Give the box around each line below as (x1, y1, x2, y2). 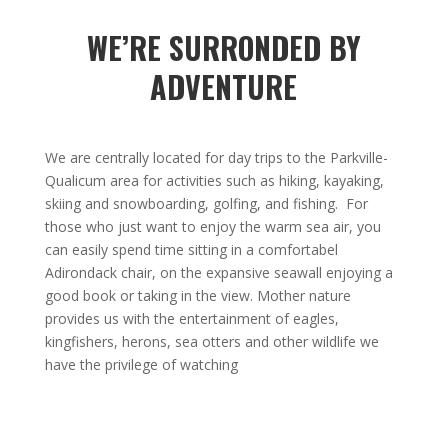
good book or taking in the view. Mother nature (44, 286, 351, 305)
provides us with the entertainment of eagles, (44, 309, 339, 328)
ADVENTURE (150, 64, 298, 109)
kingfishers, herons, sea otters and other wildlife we (44, 332, 379, 351)
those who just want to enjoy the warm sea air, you (44, 217, 381, 236)
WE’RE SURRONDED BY (86, 25, 361, 70)
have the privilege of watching (44, 355, 238, 374)
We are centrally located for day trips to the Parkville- (44, 148, 388, 167)
